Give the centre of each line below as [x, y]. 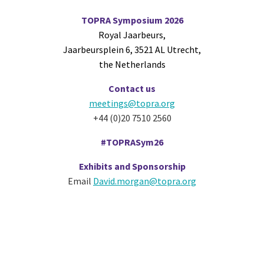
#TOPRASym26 [132, 142]
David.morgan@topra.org [145, 181]
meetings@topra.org [132, 103]
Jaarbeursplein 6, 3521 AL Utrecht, [132, 50]
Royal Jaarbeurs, [132, 35]
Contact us [132, 89]
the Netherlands [132, 65]
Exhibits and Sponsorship [132, 166]
